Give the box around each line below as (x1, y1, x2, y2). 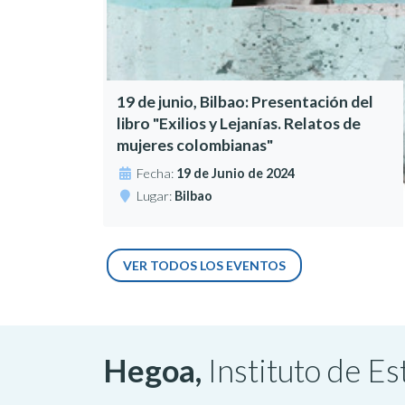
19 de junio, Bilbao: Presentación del (117, 92, 374, 112)
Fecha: (137, 165, 177, 182)
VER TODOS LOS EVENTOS (123, 258, 286, 274)
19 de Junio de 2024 (176, 165, 296, 182)
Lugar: (137, 188, 175, 204)
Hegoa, (103, 352, 208, 390)
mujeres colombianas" (117, 136, 274, 155)
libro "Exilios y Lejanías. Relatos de (117, 114, 362, 134)
